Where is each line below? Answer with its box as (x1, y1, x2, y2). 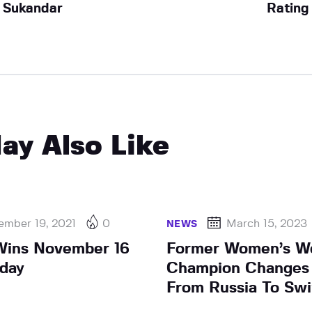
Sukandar (2, 1, 63, 15)
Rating (267, 1, 310, 15)
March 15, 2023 (226, 217, 308, 229)
